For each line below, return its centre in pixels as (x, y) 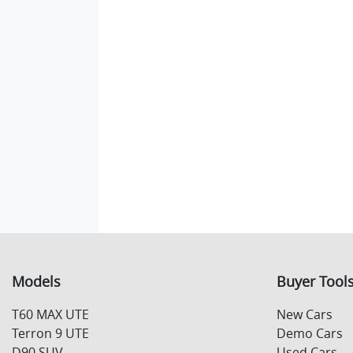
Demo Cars (310, 333)
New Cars (305, 314)
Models (36, 281)
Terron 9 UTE (50, 333)
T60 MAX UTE (50, 314)
